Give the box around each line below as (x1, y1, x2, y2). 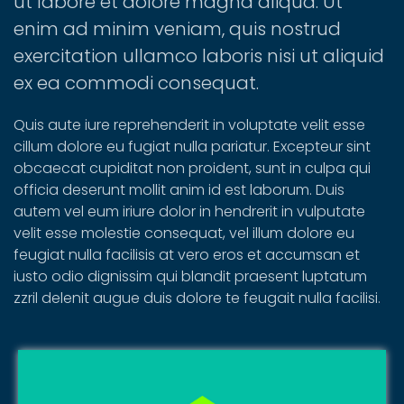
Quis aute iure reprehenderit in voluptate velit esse (14, 115, 365, 135)
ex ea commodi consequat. (14, 70, 259, 96)
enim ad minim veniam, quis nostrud (14, 16, 341, 41)
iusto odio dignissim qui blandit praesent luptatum (14, 266, 367, 287)
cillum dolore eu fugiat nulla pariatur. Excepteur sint (14, 136, 371, 157)
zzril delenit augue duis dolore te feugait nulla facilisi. (14, 288, 381, 308)
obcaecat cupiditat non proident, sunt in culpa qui (14, 158, 371, 179)
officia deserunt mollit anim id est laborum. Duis (14, 179, 344, 200)
